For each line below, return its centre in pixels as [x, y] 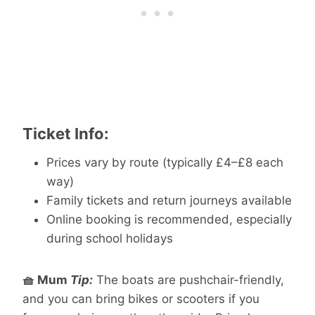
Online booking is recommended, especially [169, 220]
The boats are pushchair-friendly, [188, 280]
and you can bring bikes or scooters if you [141, 299]
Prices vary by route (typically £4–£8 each [165, 163]
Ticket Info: [66, 134]
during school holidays [110, 239]
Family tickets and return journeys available [169, 201]
